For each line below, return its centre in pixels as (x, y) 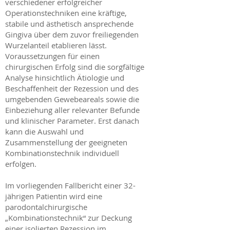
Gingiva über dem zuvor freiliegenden (72, 34)
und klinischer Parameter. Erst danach (72, 121)
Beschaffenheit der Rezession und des (72, 88)
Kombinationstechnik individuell (62, 153)
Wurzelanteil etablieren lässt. (56, 45)
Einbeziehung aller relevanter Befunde (72, 110)
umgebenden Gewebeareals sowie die (72, 99)
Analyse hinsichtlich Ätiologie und (65, 78)
